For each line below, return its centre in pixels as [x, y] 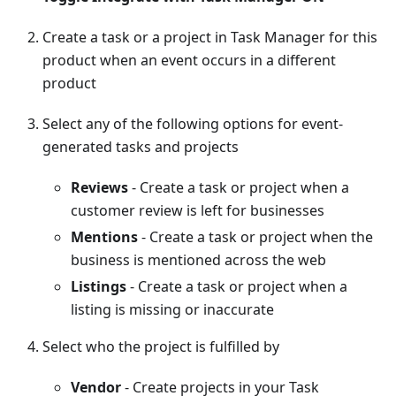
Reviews [99, 187]
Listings [99, 286]
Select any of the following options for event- [193, 123]
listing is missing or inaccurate [172, 309]
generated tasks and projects [141, 146]
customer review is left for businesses [198, 210]
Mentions [104, 236]
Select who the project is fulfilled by [161, 346]
